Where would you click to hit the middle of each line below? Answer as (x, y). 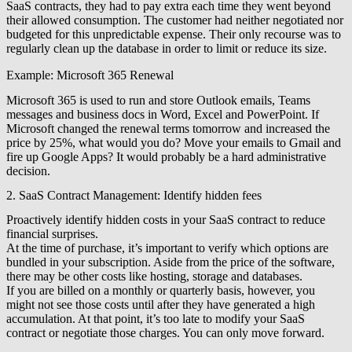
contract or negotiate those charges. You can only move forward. (165, 333)
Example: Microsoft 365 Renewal (90, 75)
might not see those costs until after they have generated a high (161, 305)
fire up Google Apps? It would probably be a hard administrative (166, 156)
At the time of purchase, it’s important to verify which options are (167, 248)
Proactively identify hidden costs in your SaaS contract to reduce (166, 220)
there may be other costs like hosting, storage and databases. (154, 277)
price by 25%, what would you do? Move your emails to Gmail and (174, 142)
